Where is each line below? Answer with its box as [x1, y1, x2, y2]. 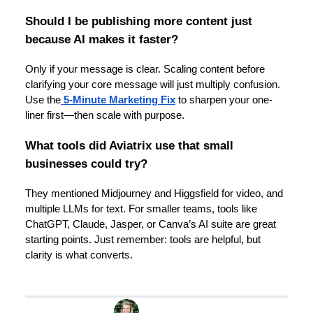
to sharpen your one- [175, 94, 272, 106]
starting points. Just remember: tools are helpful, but [25, 233, 261, 245]
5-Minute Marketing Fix [64, 94, 175, 106]
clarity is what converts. [25, 249, 133, 261]
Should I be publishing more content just [25, 14, 252, 29]
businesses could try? [25, 156, 147, 170]
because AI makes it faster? [25, 32, 178, 47]
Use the [25, 94, 61, 106]
